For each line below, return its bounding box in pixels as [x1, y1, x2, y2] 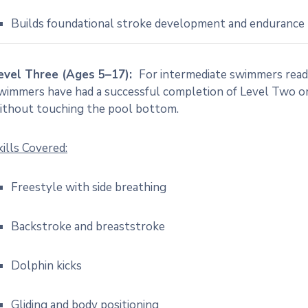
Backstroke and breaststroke [11, 219, 166, 234]
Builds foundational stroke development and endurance [11, 16, 305, 32]
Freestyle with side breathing [11, 179, 167, 195]
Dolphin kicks [11, 258, 82, 274]
